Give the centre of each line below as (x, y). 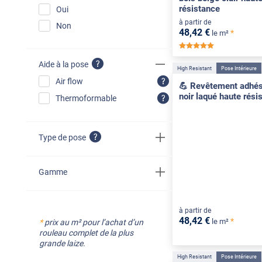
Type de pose (62, 137)
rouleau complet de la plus (86, 232)
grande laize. (62, 243)
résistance (199, 9)
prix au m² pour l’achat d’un (93, 222)
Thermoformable (86, 99)
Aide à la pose (63, 64)
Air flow (69, 82)
